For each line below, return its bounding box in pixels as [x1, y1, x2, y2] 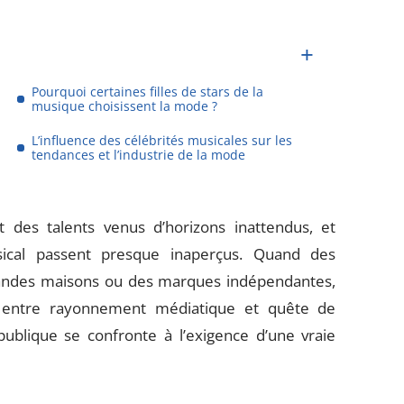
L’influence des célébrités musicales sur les [32, 132, 293, 149]
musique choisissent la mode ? [32, 97, 218, 115]
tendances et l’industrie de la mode [32, 146, 246, 163]
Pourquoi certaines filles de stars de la [32, 83, 264, 100]
